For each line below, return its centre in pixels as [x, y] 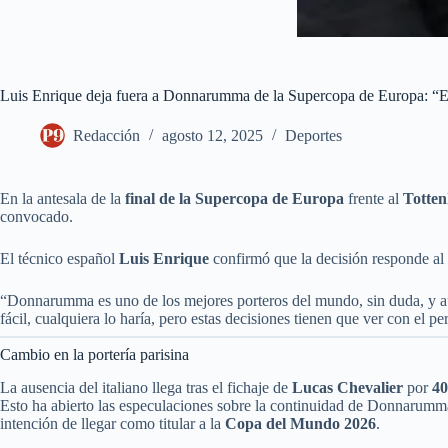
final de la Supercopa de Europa [234, 198]
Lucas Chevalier [347, 387]
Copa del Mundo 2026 [300, 423]
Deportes [313, 136]
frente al [373, 198]
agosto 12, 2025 [212, 136]
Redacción [106, 136]
